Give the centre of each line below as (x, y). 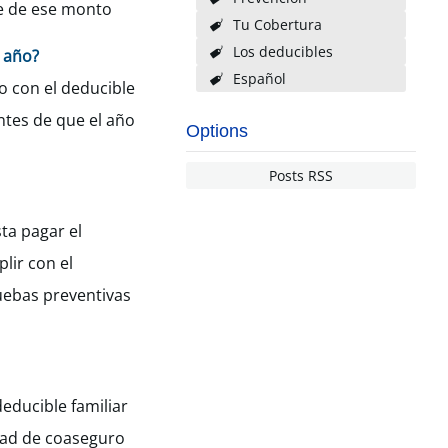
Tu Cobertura (277, 24)
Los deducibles (282, 51)
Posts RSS (301, 175)
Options (217, 131)
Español (259, 78)
